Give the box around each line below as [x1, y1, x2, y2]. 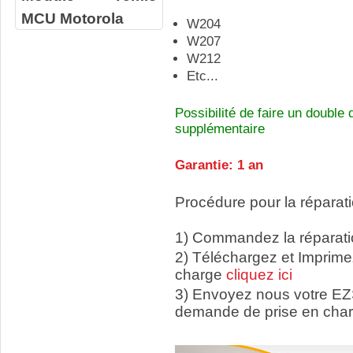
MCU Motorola [20, 9, 124, 27]
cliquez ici [226, 266, 292, 283]
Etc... [187, 69, 218, 84]
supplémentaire [175, 121, 265, 136]
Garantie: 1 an [175, 158, 263, 173]
